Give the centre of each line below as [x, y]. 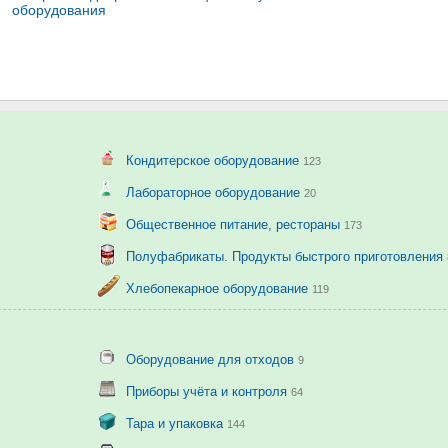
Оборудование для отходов [211, 359]
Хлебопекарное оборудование [218, 288]
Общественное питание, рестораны [234, 224]
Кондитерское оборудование [214, 160]
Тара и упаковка [176, 423]
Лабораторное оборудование [214, 192]
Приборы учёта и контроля [208, 391]
